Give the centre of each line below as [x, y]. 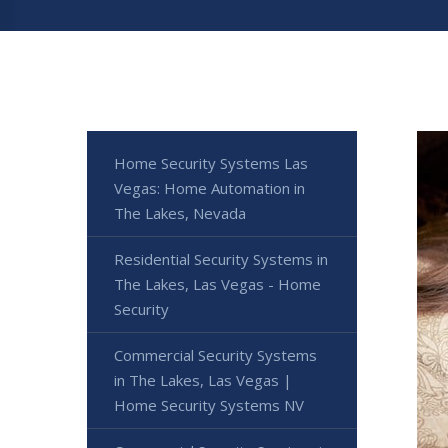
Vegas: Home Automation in [209, 188]
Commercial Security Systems [215, 355]
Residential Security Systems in [221, 259]
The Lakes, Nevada [180, 213]
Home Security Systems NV [209, 405]
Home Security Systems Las [211, 163]
